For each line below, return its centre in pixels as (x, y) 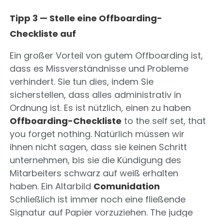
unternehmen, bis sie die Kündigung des (95, 160)
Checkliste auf (43, 34)
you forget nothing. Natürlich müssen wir (97, 134)
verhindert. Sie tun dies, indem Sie (82, 82)
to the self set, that (164, 121)
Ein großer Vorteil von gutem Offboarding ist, (106, 56)
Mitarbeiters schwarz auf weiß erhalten (94, 173)
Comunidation (127, 186)
